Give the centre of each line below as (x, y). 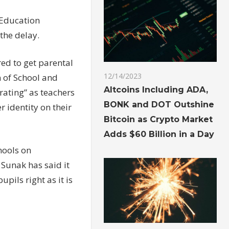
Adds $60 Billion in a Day (159, 134)
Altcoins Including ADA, (156, 90)
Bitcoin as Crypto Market (158, 120)
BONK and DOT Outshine (159, 105)
